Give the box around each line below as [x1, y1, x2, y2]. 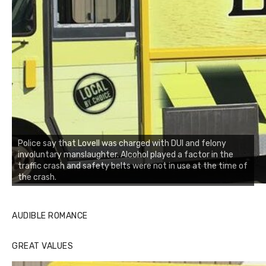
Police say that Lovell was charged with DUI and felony [18, 138, 226, 148]
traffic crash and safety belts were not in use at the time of [18, 160, 248, 171]
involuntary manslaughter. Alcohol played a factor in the [18, 149, 233, 160]
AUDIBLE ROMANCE [12, 210, 88, 221]
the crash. [18, 172, 56, 182]
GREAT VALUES [12, 240, 73, 251]
